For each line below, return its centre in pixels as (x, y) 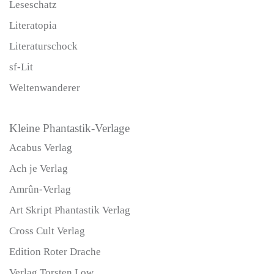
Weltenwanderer (45, 88)
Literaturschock (43, 46)
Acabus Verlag (41, 148)
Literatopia (33, 26)
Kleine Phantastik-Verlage (69, 128)
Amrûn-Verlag (40, 190)
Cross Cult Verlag (47, 231)
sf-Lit (21, 67)
